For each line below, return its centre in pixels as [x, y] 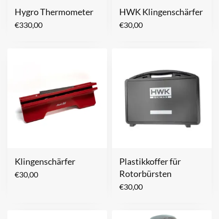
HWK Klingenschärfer [161, 11]
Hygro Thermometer [54, 11]
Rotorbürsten [145, 173]
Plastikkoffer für [150, 161]
